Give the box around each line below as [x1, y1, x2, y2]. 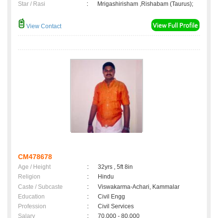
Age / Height [18, 163, 51, 171]
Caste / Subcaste [18, 183, 63, 191]
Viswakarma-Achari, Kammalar [98, 183, 180, 191]
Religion [18, 173, 40, 181]
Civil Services [98, 203, 134, 210]
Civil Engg [98, 193, 125, 200]
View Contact [25, 23, 61, 30]
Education [18, 193, 45, 200]
